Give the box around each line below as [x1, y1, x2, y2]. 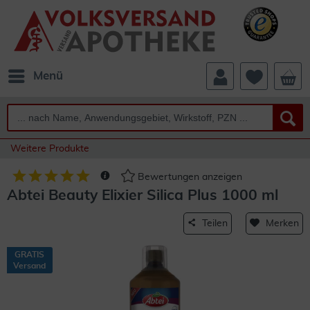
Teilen [202, 219, 228, 228]
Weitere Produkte [10, 144, 89, 154]
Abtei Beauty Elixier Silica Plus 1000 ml [7, 188, 278, 203]
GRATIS [15, 250, 44, 259]
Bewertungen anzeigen [135, 172, 242, 183]
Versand [13, 262, 46, 270]
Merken [266, 219, 299, 228]
